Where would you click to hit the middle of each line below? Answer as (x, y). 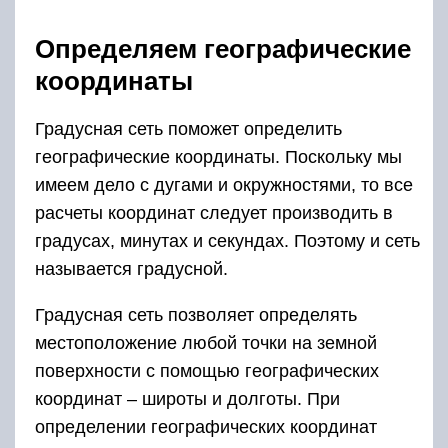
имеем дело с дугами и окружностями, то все (224, 184)
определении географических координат (206, 426)
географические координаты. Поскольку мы (218, 156)
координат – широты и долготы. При (187, 398)
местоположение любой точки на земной (206, 342)
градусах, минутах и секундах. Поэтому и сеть (227, 240)
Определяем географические (223, 48)
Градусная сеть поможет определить (188, 128)
